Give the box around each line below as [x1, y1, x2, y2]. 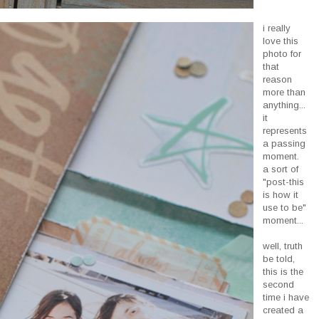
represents [263, 125, 308, 136]
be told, [263, 253, 296, 264]
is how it [263, 189, 299, 200]
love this [263, 35, 299, 46]
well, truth [263, 240, 303, 251]
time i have [263, 291, 310, 303]
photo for [263, 48, 302, 59]
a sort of [263, 163, 299, 174]
